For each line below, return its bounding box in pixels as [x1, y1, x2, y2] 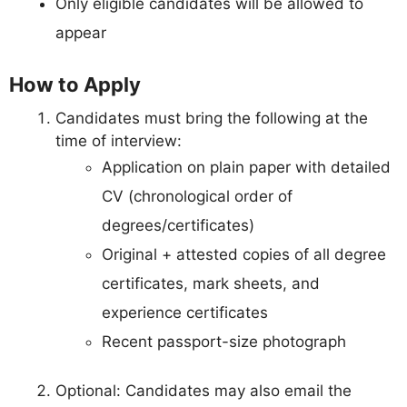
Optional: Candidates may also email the [55, 381, 352, 400]
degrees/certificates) [102, 216, 254, 235]
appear [55, 23, 106, 42]
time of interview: [55, 132, 182, 151]
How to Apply [9, 73, 141, 97]
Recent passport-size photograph [102, 333, 346, 352]
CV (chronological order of [102, 187, 293, 206]
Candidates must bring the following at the [55, 109, 368, 128]
